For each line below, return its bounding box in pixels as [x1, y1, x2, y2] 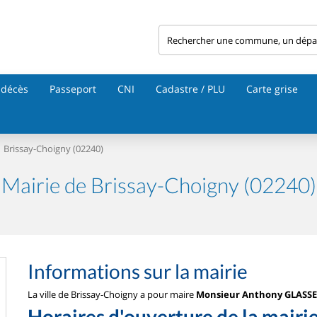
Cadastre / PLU [156, 82, 225, 96]
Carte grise [246, 82, 298, 96]
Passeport [50, 82, 96, 96]
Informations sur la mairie [28, 259, 248, 283]
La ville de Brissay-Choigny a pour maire [28, 288, 196, 301]
